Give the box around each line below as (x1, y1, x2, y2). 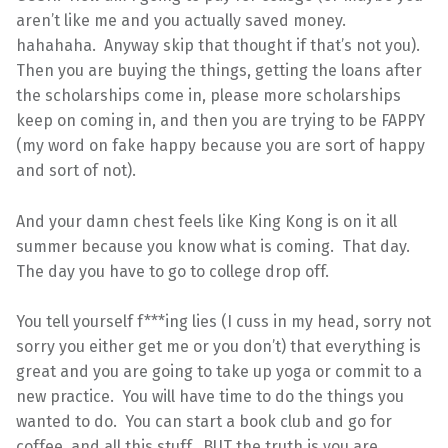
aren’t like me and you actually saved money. (16, 10, 350, 30)
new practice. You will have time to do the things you (16, 387, 404, 407)
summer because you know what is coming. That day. (16, 236, 414, 256)
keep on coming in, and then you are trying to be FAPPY (16, 110, 425, 130)
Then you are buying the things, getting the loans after (16, 60, 422, 80)
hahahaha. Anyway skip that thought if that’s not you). (16, 35, 424, 55)
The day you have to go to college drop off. (16, 261, 329, 281)
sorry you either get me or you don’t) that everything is (16, 337, 421, 357)
